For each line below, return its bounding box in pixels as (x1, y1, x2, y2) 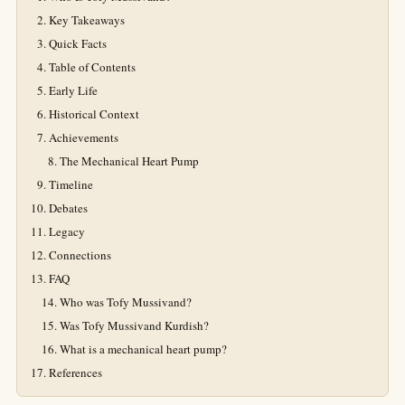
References (49, 364, 102, 381)
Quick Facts (49, 35, 107, 52)
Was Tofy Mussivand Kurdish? (60, 317, 209, 334)
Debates (49, 200, 88, 216)
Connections (49, 247, 111, 263)
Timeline (49, 176, 93, 193)
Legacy (49, 223, 85, 240)
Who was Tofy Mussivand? (60, 294, 192, 310)
